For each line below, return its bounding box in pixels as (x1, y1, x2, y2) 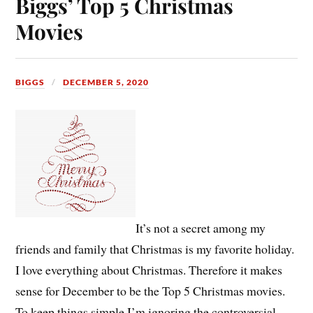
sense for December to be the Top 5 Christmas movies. (15, 282, 286, 299)
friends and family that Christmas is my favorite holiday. (15, 240, 295, 257)
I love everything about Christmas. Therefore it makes (15, 261, 283, 278)
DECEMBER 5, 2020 (63, 76, 150, 87)
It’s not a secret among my (136, 219, 266, 236)
